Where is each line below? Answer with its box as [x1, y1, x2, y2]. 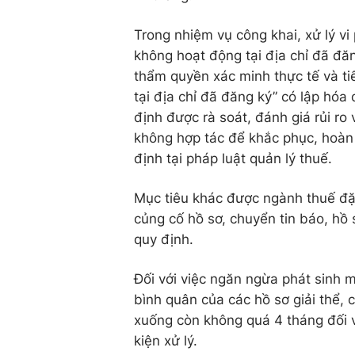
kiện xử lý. [134, 333, 197, 349]
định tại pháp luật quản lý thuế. [134, 151, 332, 167]
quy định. [134, 231, 193, 248]
